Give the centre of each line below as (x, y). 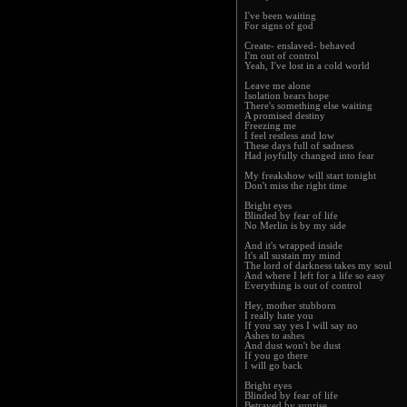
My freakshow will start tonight (310, 176)
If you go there (276, 356)
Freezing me (270, 126)
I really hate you (279, 316)
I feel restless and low (289, 136)
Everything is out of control (303, 286)
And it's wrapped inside (293, 246)
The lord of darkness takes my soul (318, 266)
